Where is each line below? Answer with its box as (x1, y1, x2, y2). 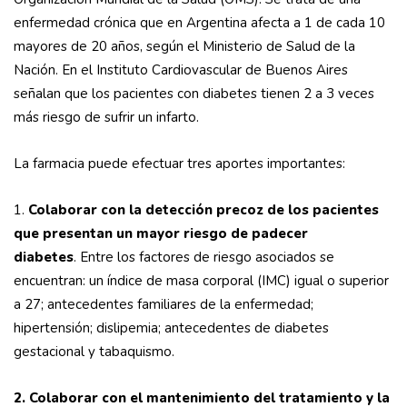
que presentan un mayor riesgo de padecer (14, 224, 308, 243)
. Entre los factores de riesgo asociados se (74, 248, 334, 267)
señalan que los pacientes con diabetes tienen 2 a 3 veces (14, 84, 374, 104)
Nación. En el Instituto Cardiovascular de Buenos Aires (14, 61, 348, 80)
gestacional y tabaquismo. (14, 342, 174, 362)
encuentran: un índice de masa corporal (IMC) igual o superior (14, 272, 389, 291)
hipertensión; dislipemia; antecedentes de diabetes (14, 319, 329, 338)
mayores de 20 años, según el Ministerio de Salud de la (14, 37, 355, 56)
